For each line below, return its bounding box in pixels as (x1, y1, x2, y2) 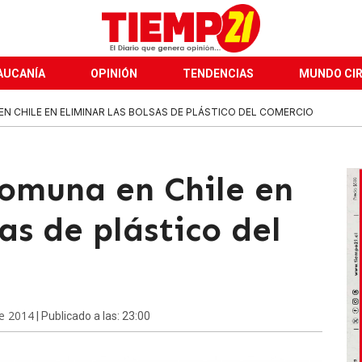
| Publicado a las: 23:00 (34, 309, 150, 322)
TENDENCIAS (183, 67, 254, 80)
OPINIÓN (90, 67, 137, 80)
